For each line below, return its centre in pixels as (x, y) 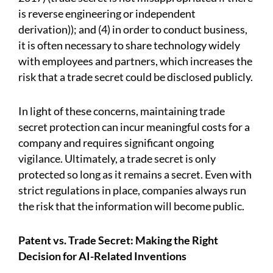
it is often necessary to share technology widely (129, 45)
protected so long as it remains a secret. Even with (135, 175)
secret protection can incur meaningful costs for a (134, 127)
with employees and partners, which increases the (135, 61)
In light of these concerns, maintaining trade (122, 111)
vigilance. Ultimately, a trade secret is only (117, 159)
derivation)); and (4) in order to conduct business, (133, 30)
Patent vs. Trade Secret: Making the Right (118, 240)
